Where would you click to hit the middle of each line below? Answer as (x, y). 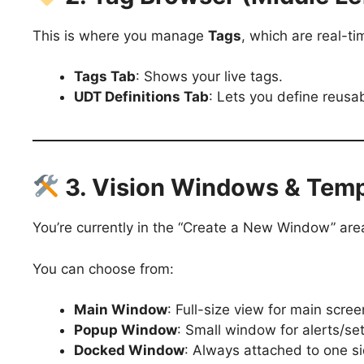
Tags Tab (105, 77)
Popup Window (126, 330)
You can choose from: (103, 269)
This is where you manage (120, 35)
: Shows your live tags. (209, 77)
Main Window (121, 310)
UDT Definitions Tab (141, 97)
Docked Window (129, 351)
